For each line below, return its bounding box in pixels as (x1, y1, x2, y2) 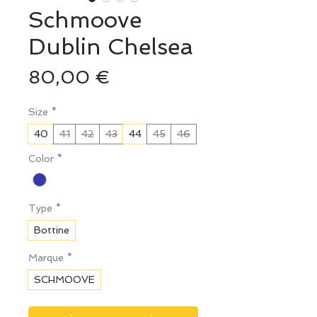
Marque (28, 252, 64, 264)
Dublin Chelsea (28, 33, 193, 61)
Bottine (34, 224, 69, 236)
